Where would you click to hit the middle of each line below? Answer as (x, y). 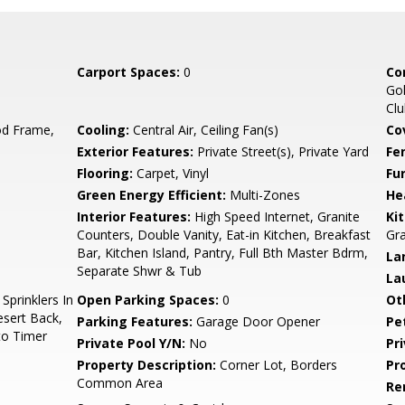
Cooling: (104, 130)
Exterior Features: (136, 151)
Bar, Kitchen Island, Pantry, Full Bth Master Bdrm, (223, 253)
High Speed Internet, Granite (276, 217)
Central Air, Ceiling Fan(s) (204, 130)
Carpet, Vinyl (171, 173)
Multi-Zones (264, 195)
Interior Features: (134, 217)
